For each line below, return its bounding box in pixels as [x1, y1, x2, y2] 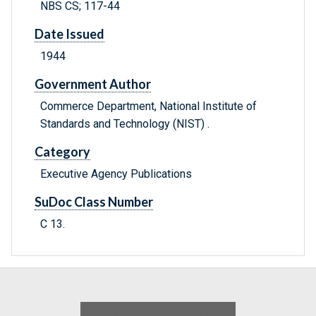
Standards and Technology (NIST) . [40, 117, 209, 131]
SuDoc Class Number [35, 194, 153, 210]
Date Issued [35, 26, 104, 42]
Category [35, 144, 90, 160]
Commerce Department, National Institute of [40, 99, 257, 114]
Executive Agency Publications [40, 167, 192, 181]
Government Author [35, 76, 151, 92]
